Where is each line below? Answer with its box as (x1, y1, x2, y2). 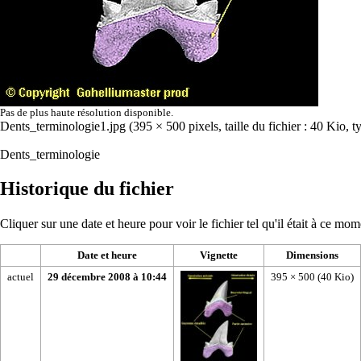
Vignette (200, 248, 238, 261)
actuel (7, 270, 34, 283)
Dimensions (286, 248, 338, 261)
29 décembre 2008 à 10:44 (48, 270, 167, 283)
